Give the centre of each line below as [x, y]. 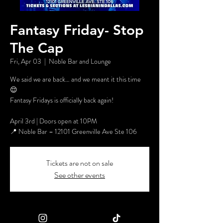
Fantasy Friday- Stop [77, 30]
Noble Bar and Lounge [80, 61]
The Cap [37, 48]
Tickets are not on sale [80, 163]
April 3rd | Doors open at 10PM [54, 121]
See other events [80, 175]
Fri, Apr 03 [26, 61]
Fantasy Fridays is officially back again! [62, 100]
